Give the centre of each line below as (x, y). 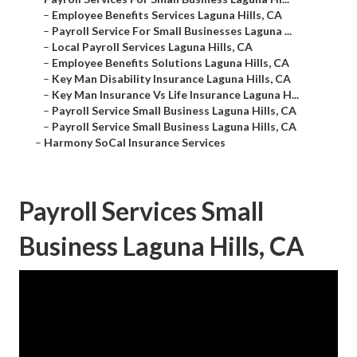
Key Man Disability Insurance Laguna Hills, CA (171, 79)
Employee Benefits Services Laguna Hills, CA (167, 15)
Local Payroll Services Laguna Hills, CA (152, 47)
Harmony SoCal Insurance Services (135, 143)
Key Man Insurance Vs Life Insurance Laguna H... (175, 95)
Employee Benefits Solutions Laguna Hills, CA (171, 63)
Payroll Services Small (141, 211)
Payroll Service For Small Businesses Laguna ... (172, 31)
